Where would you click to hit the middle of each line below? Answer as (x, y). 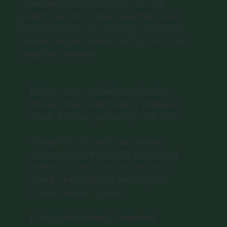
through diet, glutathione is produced (106, 104)
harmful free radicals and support (99, 180)
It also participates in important (93, 218)
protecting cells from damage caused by (101, 28)
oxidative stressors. (57, 53)
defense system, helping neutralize (102, 167)
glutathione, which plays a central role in (100, 15)
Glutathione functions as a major (96, 142)
